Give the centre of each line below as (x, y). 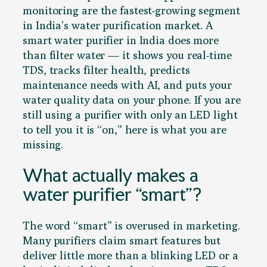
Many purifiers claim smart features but (122, 240)
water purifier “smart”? (112, 194)
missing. (43, 144)
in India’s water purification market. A (118, 25)
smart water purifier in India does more (121, 40)
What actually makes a (111, 175)
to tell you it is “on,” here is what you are (125, 129)
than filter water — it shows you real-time (127, 55)
